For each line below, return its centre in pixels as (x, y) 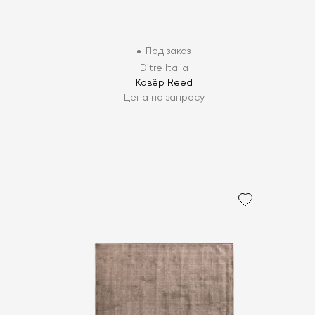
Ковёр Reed (164, 83)
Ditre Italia (164, 69)
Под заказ (168, 52)
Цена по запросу (164, 98)
